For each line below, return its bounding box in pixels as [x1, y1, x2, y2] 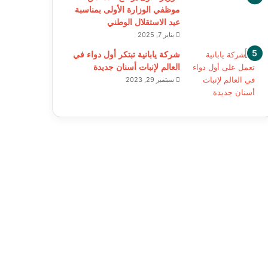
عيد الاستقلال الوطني [106, 16, 180, 28]
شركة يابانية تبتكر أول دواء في [72, 48, 180, 60]
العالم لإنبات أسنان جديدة [93, 61, 180, 72]
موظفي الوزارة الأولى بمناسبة [74, 4, 180, 15]
